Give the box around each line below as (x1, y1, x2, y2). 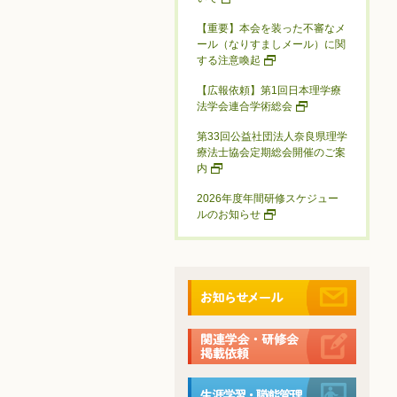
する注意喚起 (197, 54, 261, 66)
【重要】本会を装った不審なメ (197, 22, 346, 35)
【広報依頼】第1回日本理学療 (197, 84, 341, 97)
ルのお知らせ (197, 208, 261, 221)
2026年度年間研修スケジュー (197, 192, 339, 205)
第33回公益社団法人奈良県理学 (197, 130, 347, 143)
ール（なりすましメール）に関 (197, 38, 346, 51)
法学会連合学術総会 (197, 100, 292, 113)
